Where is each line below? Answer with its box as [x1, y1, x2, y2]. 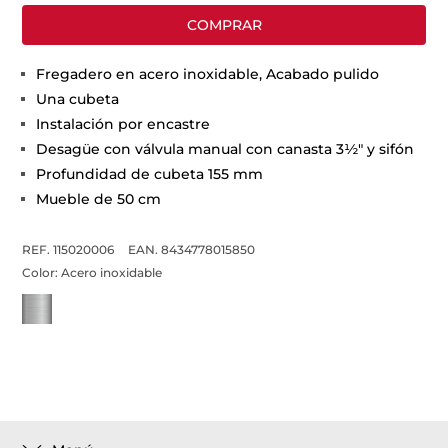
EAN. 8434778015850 [128, 242, 256, 257]
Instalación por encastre [36, 115, 211, 133]
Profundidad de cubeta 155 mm [36, 165, 264, 183]
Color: [22, 265, 62, 280]
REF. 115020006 [22, 242, 115, 257]
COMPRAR [186, 16, 262, 34]
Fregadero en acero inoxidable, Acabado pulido [36, 65, 380, 83]
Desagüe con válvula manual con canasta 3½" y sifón [36, 140, 415, 158]
